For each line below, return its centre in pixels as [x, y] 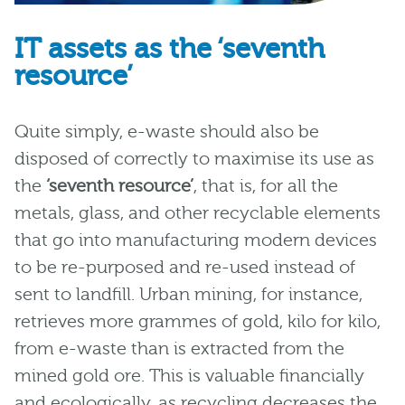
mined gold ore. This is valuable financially [189, 376]
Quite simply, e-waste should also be [167, 132]
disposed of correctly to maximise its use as [194, 159]
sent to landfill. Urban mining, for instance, [188, 295]
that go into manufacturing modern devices [196, 240]
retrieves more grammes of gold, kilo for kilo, [198, 322]
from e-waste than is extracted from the [179, 349]
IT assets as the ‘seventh [170, 49]
